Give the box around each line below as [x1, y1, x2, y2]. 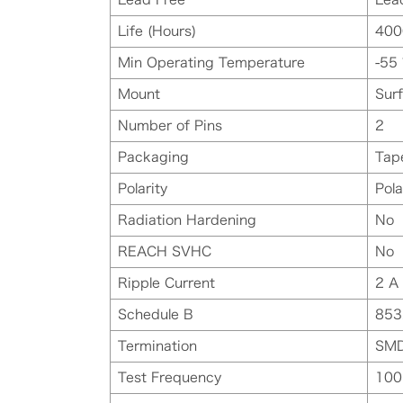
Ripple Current [118, 276, 215, 291]
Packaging [118, 150, 189, 165]
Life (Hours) [118, 24, 196, 39]
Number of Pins [118, 119, 222, 133]
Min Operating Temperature [118, 56, 305, 70]
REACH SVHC [118, 245, 211, 259]
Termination [118, 339, 197, 354]
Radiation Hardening [118, 213, 256, 228]
